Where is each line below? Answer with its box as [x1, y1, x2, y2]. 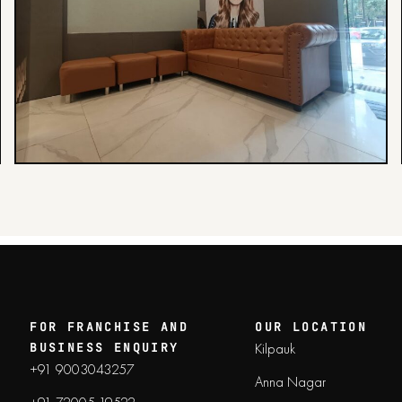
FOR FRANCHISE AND [30, 319, 189, 335]
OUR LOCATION [255, 319, 368, 335]
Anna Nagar [255, 372, 327, 391]
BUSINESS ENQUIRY [30, 340, 179, 355]
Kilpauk [255, 339, 296, 358]
